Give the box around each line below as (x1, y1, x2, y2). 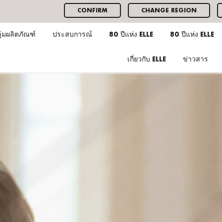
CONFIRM (77, 7, 108, 14)
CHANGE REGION (141, 7, 197, 14)
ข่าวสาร (183, 56, 208, 63)
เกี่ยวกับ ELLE (127, 56, 166, 63)
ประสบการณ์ (53, 32, 92, 38)
